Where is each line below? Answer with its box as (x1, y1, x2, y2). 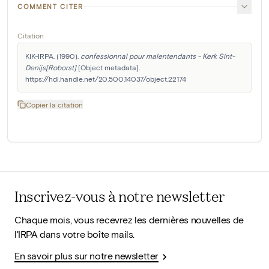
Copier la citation (26, 100, 83, 109)
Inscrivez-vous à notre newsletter (14, 186, 225, 207)
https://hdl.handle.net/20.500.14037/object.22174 (25, 74, 186, 83)
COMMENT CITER (17, 2, 83, 11)
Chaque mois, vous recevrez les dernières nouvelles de (14, 214, 244, 226)
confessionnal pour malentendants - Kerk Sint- (80, 52, 235, 61)
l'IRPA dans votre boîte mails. (14, 228, 135, 240)
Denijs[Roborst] (25, 63, 76, 72)
